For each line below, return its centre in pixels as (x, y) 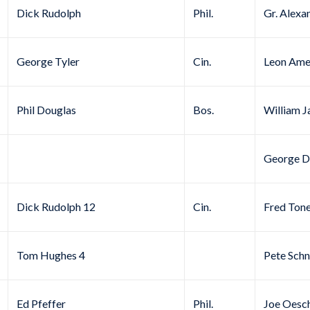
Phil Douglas (46, 110)
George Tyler (48, 62)
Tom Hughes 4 (51, 255)
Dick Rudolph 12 (56, 207)
